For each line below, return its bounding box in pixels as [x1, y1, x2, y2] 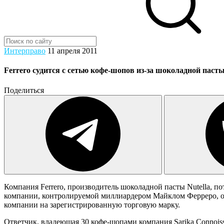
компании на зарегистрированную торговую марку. [4, 200, 180, 209]
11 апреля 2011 [47, 46, 97, 55]
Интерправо [4, 46, 45, 55]
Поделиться [4, 85, 44, 94]
